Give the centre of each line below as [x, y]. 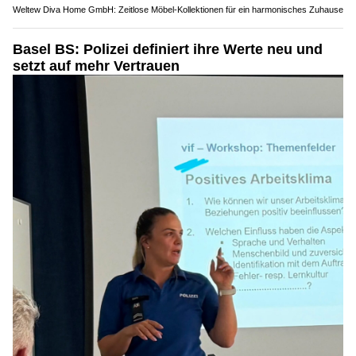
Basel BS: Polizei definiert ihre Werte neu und [168, 49]
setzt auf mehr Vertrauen [96, 66]
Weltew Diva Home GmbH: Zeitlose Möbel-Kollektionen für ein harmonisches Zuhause [178, 9]
